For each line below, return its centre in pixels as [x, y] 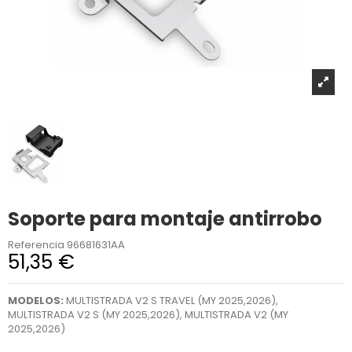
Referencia [36, 245]
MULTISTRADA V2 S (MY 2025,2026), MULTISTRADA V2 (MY [148, 315]
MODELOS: [35, 301]
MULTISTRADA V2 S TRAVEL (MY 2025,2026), [170, 301]
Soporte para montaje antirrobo [165, 218]
